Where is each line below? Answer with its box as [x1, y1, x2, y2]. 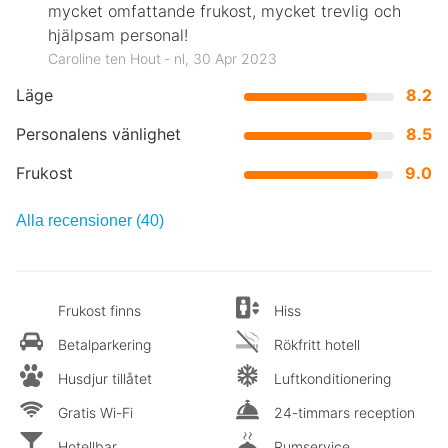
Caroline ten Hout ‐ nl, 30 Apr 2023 [48, 49, 277, 67]
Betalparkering [58, 335, 151, 353]
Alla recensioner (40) [16, 211, 164, 229]
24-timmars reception [274, 403, 415, 421]
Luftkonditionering [274, 369, 391, 387]
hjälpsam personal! [48, 25, 188, 46]
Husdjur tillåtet [58, 369, 152, 387]
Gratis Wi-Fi [58, 403, 133, 421]
